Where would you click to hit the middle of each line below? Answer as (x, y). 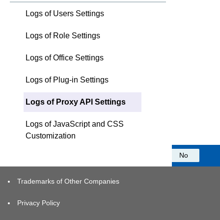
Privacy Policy (39, 203)
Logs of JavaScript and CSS (75, 124)
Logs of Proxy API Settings (76, 102)
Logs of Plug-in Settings (67, 80)
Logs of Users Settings (65, 13)
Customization (51, 136)
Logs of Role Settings (63, 35)
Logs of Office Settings (65, 57)
